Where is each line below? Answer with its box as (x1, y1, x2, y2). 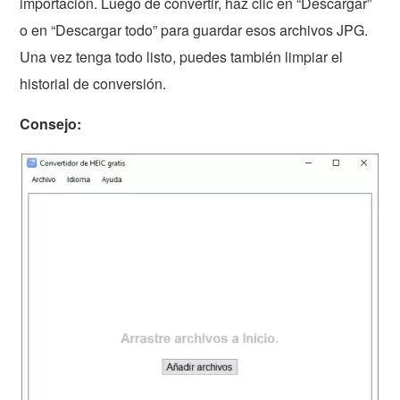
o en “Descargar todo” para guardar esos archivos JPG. (20, 20, 369, 41)
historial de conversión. (20, 73, 167, 95)
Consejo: (20, 113, 82, 135)
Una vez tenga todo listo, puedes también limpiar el (20, 46, 344, 68)
